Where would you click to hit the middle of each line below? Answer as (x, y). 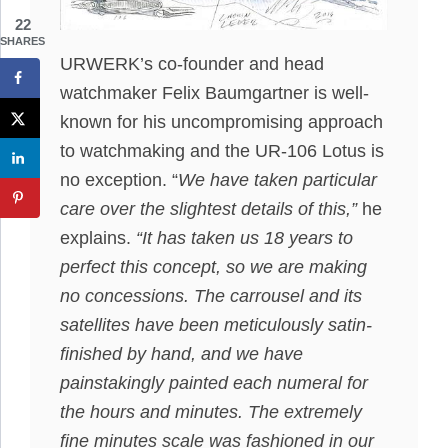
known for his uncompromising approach (221, 122)
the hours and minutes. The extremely (211, 412)
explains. (98, 238)
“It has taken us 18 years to (244, 238)
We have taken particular (277, 180)
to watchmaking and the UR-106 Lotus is (222, 151)
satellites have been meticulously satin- (216, 325)
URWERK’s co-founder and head (192, 64)
